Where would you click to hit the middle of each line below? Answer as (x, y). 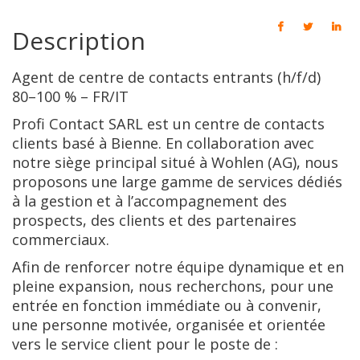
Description (79, 41)
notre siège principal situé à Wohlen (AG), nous (175, 162)
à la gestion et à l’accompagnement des (149, 201)
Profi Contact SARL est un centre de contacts (168, 124)
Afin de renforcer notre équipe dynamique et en (178, 267)
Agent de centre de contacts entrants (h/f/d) (166, 77)
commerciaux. (61, 239)
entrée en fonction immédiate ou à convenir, (167, 305)
